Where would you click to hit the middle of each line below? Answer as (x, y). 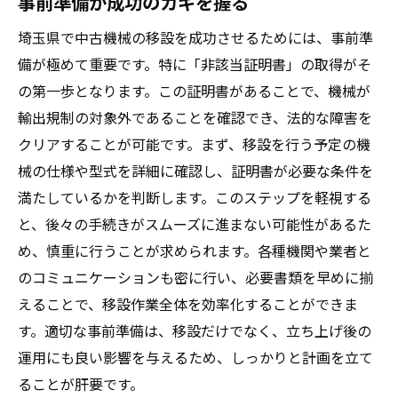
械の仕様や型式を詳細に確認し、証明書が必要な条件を (195, 171)
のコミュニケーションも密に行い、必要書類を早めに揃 (195, 277)
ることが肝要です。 (81, 384)
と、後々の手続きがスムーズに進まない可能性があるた (195, 224)
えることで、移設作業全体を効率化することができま (188, 304)
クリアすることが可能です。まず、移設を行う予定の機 (194, 144)
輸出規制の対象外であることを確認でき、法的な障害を (195, 117)
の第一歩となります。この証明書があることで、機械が (194, 91)
